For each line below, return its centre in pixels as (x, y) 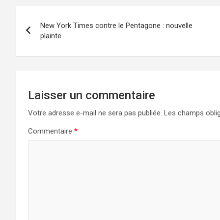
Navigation (53, 15)
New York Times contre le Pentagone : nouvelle (116, 26)
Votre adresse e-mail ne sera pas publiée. (95, 113)
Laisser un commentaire (92, 96)
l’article (41, 56)
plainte (51, 36)
